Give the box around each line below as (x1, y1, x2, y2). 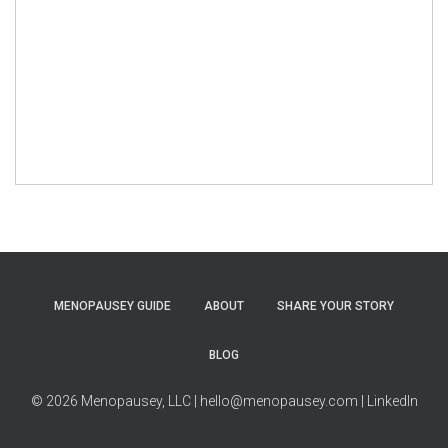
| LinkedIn (360, 393, 418, 409)
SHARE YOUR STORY (277, 299, 394, 313)
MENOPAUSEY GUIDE (54, 299, 171, 313)
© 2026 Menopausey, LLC (30, 393, 191, 409)
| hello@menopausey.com (193, 393, 358, 409)
